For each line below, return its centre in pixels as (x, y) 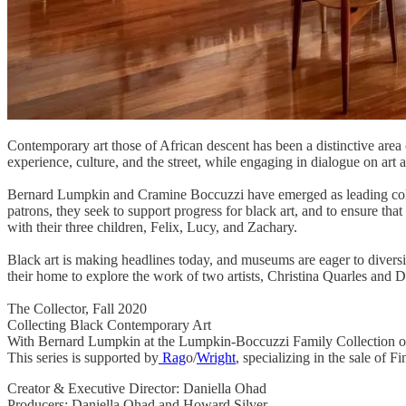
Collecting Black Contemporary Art (109, 325)
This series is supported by (83, 358)
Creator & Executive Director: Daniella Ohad (137, 389)
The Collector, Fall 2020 (77, 309)
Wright (216, 358)
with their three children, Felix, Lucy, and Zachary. (152, 227)
